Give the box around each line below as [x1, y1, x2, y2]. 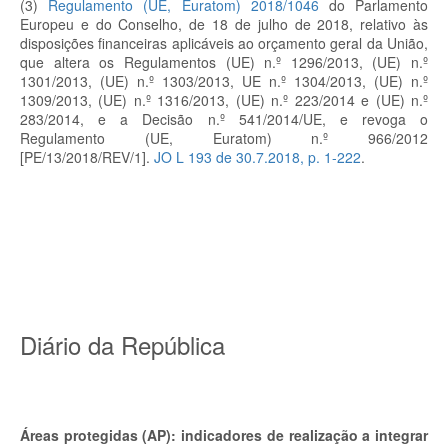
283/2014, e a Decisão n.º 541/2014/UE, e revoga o [20, 109, 428, 129]
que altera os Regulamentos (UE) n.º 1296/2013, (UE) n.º [20, 52, 428, 72]
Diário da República [20, 327, 225, 362]
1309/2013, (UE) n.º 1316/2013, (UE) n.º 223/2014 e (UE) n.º [20, 90, 428, 110]
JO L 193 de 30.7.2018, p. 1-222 [154, 147, 361, 167]
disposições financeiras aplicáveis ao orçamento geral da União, [20, 33, 428, 53]
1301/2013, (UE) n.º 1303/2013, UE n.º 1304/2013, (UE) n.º [20, 71, 428, 91]
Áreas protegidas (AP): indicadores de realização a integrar [20, 425, 428, 445]
